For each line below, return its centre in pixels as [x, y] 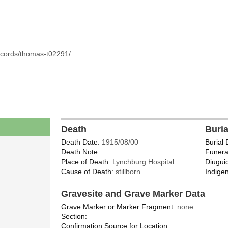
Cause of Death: [87, 171]
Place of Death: [85, 162]
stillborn [127, 171]
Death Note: [80, 152]
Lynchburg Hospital [142, 162]
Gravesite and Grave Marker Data [133, 194]
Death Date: [80, 142]
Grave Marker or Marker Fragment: [118, 206]
